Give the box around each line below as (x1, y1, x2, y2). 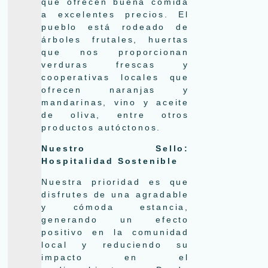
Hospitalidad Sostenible (41, 156, 178, 166)
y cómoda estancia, (41, 202, 189, 212)
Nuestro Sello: (41, 143, 189, 153)
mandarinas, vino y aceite (41, 97, 189, 107)
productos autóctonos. (41, 122, 162, 132)
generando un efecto (41, 215, 189, 225)
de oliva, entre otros (41, 109, 189, 120)
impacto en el (41, 252, 189, 263)
